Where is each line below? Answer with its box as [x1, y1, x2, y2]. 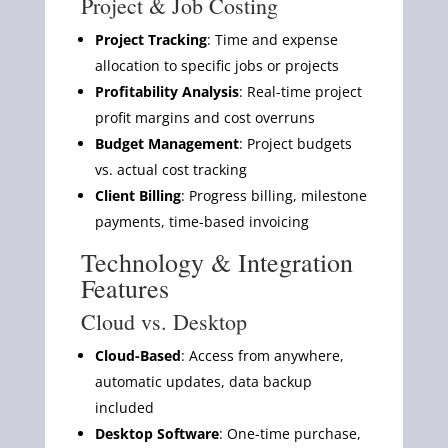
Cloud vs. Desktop [80, 306, 247, 336]
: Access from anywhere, [180, 345, 344, 365]
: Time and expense [206, 29, 338, 49]
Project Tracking [94, 29, 207, 49]
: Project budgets [238, 133, 352, 153]
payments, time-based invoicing [94, 211, 309, 231]
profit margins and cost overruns [94, 107, 315, 127]
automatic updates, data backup [94, 371, 312, 391]
